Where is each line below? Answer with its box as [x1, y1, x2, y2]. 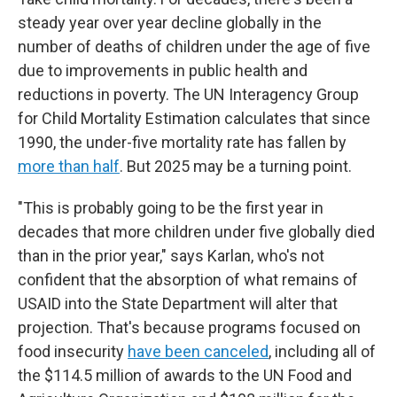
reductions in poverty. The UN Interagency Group [18, 85, 359, 104]
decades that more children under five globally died [18, 222, 375, 241]
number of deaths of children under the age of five [18, 37, 370, 56]
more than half [18, 157, 120, 175]
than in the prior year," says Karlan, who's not [18, 246, 324, 265]
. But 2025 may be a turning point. [120, 157, 352, 175]
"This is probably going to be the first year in [18, 198, 323, 217]
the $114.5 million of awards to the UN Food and [18, 366, 352, 385]
